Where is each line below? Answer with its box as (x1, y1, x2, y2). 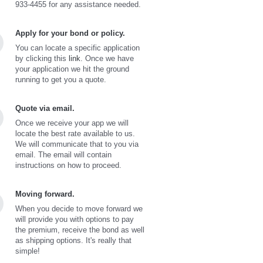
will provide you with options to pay (15, 214, 134, 224)
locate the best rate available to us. (15, 129, 135, 138)
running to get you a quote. (15, 75, 106, 84)
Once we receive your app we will (15, 118, 129, 127)
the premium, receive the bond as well (15, 225, 144, 234)
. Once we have (80, 53, 134, 63)
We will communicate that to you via (15, 139, 139, 149)
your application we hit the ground (15, 64, 129, 73)
